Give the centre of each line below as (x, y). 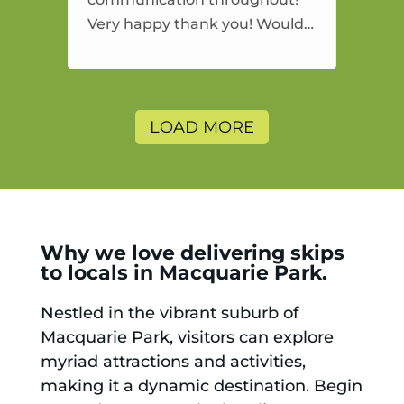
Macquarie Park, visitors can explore (187, 338)
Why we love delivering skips (192, 253)
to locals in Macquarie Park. (184, 273)
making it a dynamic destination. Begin (201, 386)
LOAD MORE (202, 128)
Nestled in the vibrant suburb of (169, 313)
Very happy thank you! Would (195, 24)
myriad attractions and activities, (173, 362)
